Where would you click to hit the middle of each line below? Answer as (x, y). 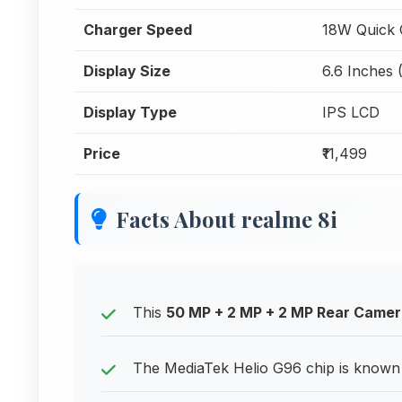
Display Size (127, 71)
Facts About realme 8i (227, 219)
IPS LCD (351, 112)
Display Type (130, 112)
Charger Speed (138, 30)
